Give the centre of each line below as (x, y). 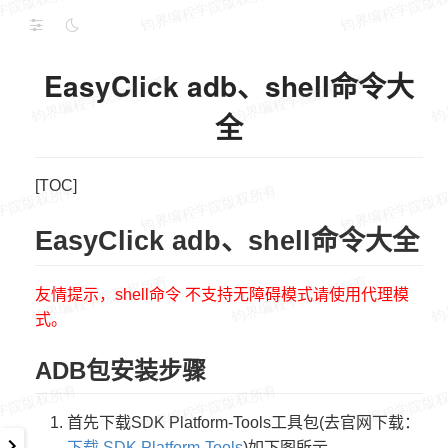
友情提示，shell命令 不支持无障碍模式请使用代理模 (222, 295)
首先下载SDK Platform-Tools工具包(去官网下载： (243, 422)
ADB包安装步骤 (120, 371)
